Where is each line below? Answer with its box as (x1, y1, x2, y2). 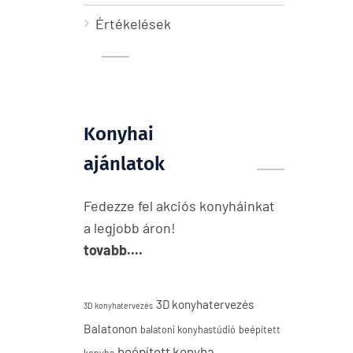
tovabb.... (84, 241, 143, 258)
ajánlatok (84, 153, 165, 175)
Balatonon (84, 321, 137, 336)
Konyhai (84, 123, 154, 145)
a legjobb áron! (84, 219, 176, 236)
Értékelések (95, 15, 171, 32)
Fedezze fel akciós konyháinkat (84, 197, 275, 214)
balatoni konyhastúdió (140, 323, 236, 336)
